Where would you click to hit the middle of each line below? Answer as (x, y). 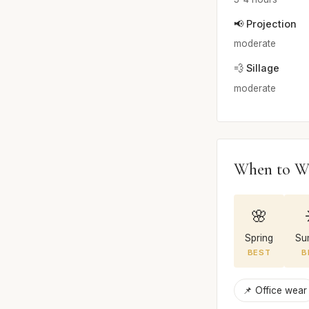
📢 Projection (265, 23)
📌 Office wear (275, 290)
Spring (259, 238)
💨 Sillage (257, 68)
